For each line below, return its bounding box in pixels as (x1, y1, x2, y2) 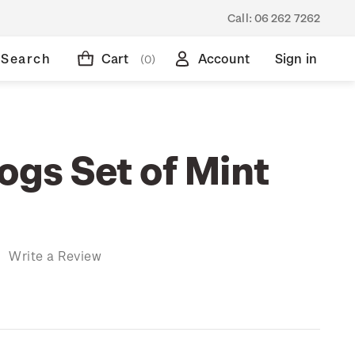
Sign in (274, 51, 317, 66)
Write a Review (9, 247, 101, 263)
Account (197, 51, 250, 66)
